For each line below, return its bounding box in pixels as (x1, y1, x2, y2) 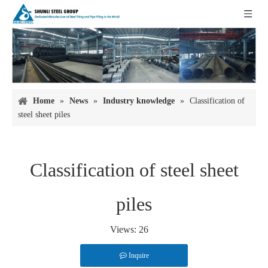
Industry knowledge (103, 96, 175, 106)
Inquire (128, 251, 149, 260)
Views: (110, 224, 139, 235)
